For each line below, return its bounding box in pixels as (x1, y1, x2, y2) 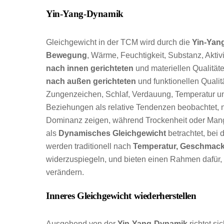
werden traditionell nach (46, 141, 133, 150)
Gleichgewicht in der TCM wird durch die (46, 37, 192, 46)
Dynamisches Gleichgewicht (58, 128, 166, 137)
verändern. (46, 167, 84, 176)
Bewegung (46, 50, 87, 59)
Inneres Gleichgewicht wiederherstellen (46, 190, 196, 201)
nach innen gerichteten (46, 63, 133, 72)
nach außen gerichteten (46, 76, 136, 85)
